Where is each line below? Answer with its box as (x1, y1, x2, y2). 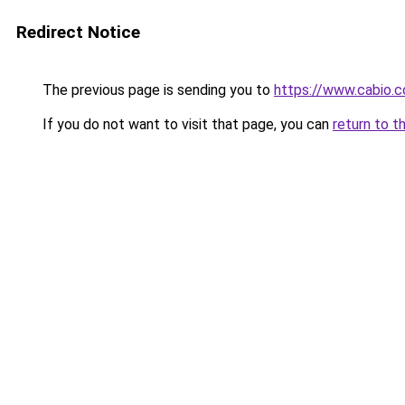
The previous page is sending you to (39, 81, 274, 99)
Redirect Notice (16, 22, 140, 42)
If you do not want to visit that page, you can (39, 116, 333, 133)
